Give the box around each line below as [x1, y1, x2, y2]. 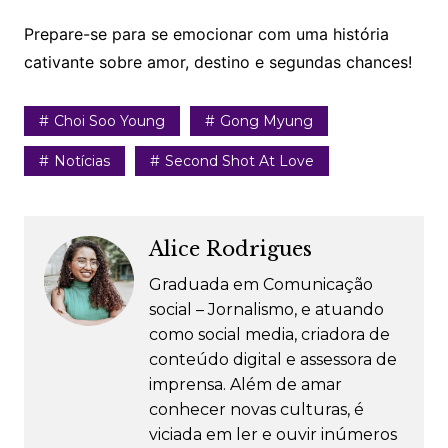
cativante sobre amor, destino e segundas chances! [23, 52, 412, 73]
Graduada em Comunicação [148, 275, 373, 295]
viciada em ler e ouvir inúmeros [148, 425, 397, 445]
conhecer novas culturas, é [148, 400, 364, 420]
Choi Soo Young [53, 112, 165, 131]
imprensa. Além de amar [148, 375, 342, 395]
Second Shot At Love [164, 152, 314, 171]
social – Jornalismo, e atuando [148, 300, 384, 320]
